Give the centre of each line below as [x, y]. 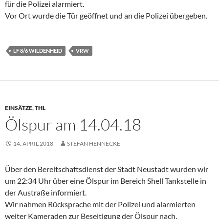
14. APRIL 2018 [33, 144]
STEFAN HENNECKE [94, 144]
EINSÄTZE [19, 108]
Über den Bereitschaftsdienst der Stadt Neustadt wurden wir [107, 169]
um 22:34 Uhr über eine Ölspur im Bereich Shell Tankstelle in [106, 181]
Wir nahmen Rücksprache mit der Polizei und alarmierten [100, 204]
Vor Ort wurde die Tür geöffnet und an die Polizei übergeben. [106, 16]
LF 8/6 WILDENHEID [38, 51]
